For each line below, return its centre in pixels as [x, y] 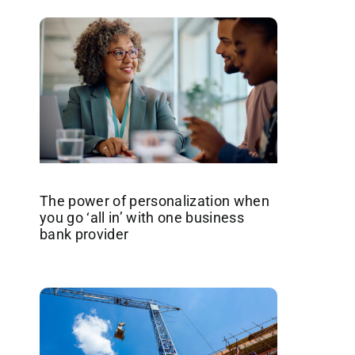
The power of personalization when [154, 200]
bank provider [84, 234]
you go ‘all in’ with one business [141, 217]
